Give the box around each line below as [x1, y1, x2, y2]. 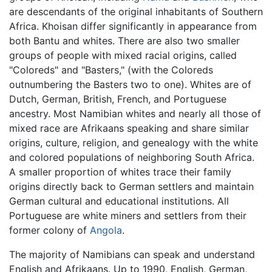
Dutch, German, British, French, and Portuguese [9, 92, 226, 105]
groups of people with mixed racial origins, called [9, 49, 237, 61]
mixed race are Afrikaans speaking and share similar [9, 121, 249, 134]
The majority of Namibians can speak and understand [9, 248, 255, 260]
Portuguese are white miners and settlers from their [9, 209, 246, 222]
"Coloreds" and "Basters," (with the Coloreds [9, 63, 213, 76]
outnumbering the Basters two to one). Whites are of [9, 78, 251, 90]
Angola [90, 223, 122, 236]
